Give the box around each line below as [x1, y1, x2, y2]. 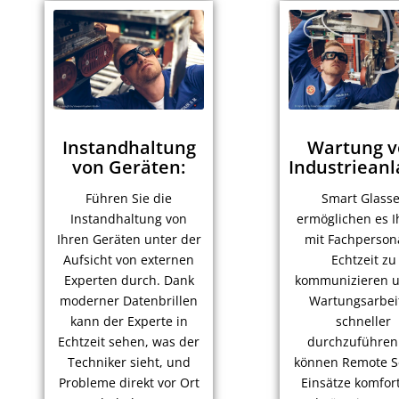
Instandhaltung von [70, 210, 188, 228]
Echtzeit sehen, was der [58, 333, 200, 351]
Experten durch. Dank [63, 272, 194, 289]
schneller [336, 313, 392, 330]
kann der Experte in [69, 313, 188, 330]
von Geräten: [72, 155, 186, 180]
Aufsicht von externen [63, 251, 195, 269]
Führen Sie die [85, 190, 173, 208]
